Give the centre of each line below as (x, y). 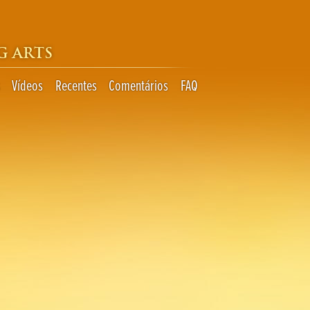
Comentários (139, 85)
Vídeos (28, 85)
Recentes (76, 85)
